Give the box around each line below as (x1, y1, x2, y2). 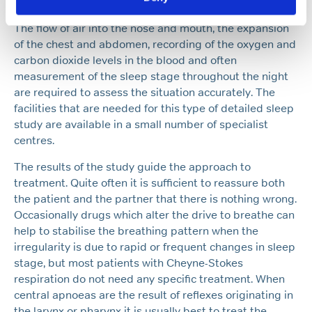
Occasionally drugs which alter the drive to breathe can (14, 208, 295, 222)
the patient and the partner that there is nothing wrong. (14, 192, 297, 206)
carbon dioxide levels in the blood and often (14, 54, 237, 68)
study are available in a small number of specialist (14, 118, 268, 132)
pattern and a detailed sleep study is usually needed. (14, 6, 284, 19)
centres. (14, 134, 54, 148)
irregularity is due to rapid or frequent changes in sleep (14, 240, 295, 254)
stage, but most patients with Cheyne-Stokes (14, 256, 243, 270)
